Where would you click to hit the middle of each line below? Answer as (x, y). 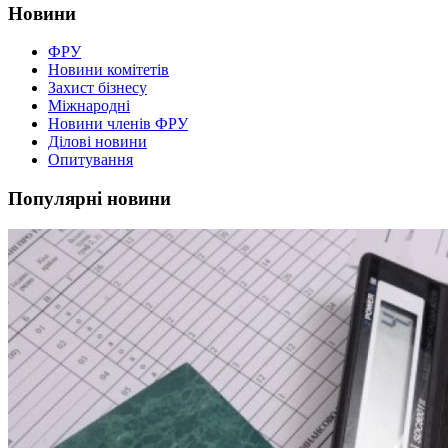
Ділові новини (97, 142)
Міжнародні (89, 106)
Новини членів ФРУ (118, 124)
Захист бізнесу (97, 88)
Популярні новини (89, 199)
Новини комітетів (108, 70)
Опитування (90, 160)
